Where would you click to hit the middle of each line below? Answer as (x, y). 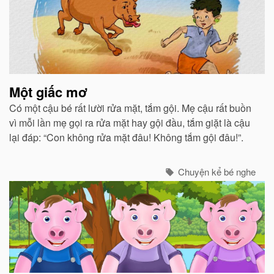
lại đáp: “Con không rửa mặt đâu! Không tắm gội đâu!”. (126, 137)
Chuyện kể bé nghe (216, 172)
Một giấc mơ (48, 92)
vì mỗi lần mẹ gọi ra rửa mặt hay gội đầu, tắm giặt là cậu (130, 123)
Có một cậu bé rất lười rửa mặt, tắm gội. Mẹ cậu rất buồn (130, 108)
